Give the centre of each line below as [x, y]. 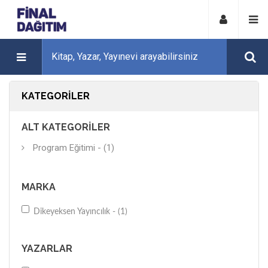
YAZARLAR [47, 249]
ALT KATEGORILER [66, 127]
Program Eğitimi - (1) [74, 148]
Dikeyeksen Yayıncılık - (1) [80, 212]
